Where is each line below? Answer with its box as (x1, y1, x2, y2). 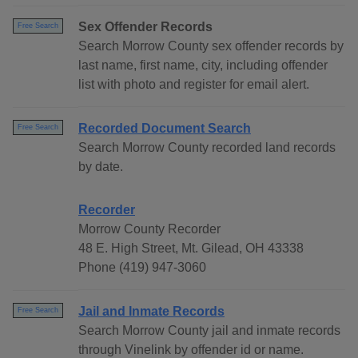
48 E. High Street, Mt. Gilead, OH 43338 (78, 241, 304, 256)
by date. (78, 160, 123, 174)
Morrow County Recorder (78, 222, 221, 237)
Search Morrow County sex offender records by (78, 39, 344, 54)
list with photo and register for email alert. (78, 78, 309, 92)
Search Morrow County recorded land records (78, 141, 336, 155)
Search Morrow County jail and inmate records (78, 324, 340, 338)
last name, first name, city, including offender (78, 58, 328, 73)
